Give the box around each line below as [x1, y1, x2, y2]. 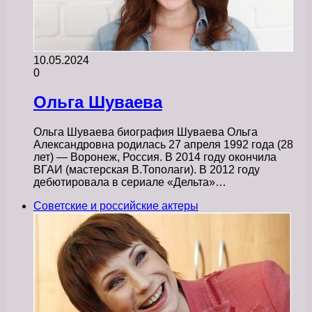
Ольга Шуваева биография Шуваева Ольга [33, 126, 258, 139]
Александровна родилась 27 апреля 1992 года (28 [33, 139, 293, 151]
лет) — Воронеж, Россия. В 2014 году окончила [33, 151, 276, 164]
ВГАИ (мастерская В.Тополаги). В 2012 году [33, 164, 260, 176]
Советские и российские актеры [33, 200, 198, 212]
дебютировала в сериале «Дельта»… [33, 176, 226, 189]
